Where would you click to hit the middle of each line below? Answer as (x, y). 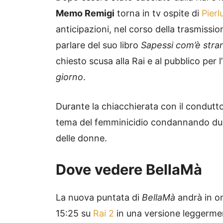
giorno (69, 77)
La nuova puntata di (99, 198)
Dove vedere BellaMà (129, 170)
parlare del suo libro (98, 45)
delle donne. (81, 138)
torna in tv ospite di (158, 13)
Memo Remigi (85, 13)
